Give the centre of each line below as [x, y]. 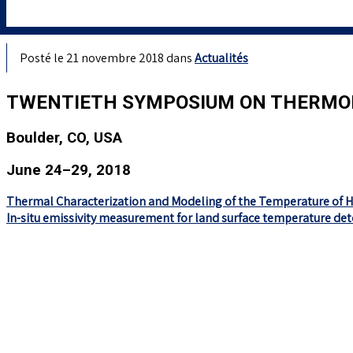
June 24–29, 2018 [69, 170]
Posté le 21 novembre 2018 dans [107, 58]
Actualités [221, 58]
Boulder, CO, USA [64, 137]
